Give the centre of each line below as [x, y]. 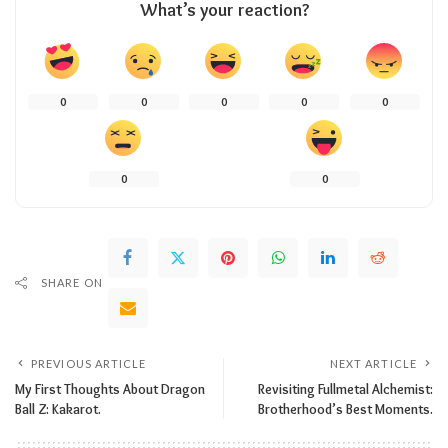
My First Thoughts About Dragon [110, 389]
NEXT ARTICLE [373, 363]
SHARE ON [72, 282]
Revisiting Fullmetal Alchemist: [345, 389]
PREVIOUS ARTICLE [89, 363]
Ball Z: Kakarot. [58, 409]
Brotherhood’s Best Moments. [345, 409]
